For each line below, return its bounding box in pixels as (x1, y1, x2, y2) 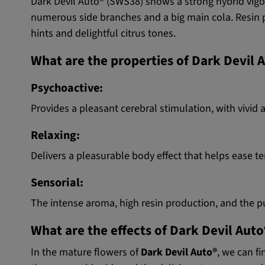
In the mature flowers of (31, 245, 141, 260)
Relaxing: (31, 127, 80, 144)
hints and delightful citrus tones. (31, 26, 176, 41)
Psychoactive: (31, 79, 103, 97)
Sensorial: (31, 174, 83, 192)
